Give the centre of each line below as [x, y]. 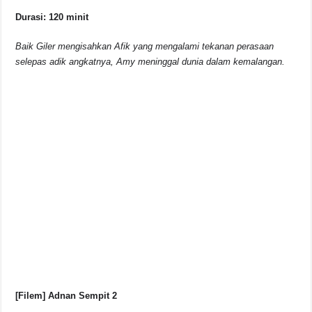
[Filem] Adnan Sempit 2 [67, 296]
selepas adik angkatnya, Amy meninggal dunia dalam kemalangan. [150, 62]
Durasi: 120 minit [52, 17]
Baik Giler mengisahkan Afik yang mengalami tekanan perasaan [145, 47]
